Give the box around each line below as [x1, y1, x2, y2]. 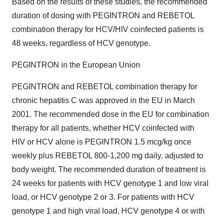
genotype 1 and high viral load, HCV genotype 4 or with [12, 207, 205, 215]
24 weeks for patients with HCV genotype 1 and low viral [12, 179, 209, 187]
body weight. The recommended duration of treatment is [12, 165, 206, 174]
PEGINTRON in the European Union [12, 61, 140, 69]
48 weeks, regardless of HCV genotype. [12, 39, 150, 47]
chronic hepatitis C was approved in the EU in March [12, 96, 195, 105]
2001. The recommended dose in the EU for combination [12, 110, 209, 118]
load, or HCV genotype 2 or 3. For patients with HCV [12, 193, 194, 201]
